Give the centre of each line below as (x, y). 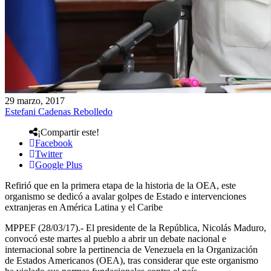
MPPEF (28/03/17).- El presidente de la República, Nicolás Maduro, (135, 227)
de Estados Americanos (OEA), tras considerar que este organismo (132, 260)
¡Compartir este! (68, 132)
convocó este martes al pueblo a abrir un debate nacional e (116, 238)
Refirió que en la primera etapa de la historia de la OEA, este (120, 185)
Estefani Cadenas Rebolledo (59, 111)
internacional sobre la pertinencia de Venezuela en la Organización (131, 249)
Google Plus (59, 165)
